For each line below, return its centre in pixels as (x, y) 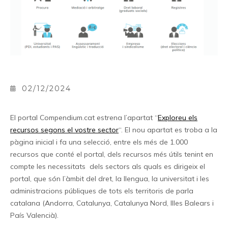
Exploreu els (178, 117)
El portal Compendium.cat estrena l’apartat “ (84, 117)
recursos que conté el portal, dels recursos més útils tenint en (112, 154)
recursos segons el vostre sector (64, 130)
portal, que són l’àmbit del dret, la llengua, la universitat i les (110, 178)
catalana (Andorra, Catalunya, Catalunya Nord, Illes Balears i (112, 203)
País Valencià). (34, 215)
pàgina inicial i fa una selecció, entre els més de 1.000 (99, 142)
